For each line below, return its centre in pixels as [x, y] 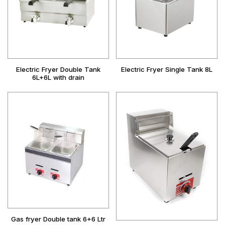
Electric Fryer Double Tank [58, 70]
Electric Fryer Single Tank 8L [167, 70]
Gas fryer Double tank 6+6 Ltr [58, 219]
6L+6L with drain [58, 78]
